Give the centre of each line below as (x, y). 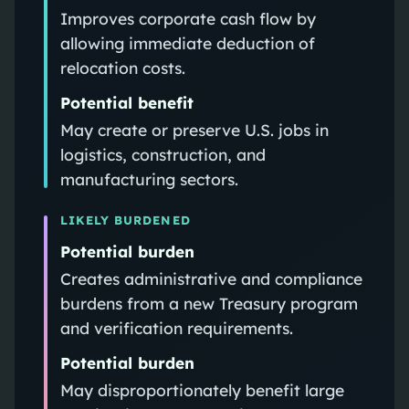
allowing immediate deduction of (187, 42)
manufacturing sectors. (149, 178)
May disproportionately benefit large (202, 389)
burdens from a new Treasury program (209, 303)
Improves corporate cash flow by (188, 18)
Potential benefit (126, 102)
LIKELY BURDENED (125, 220)
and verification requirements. (176, 327)
